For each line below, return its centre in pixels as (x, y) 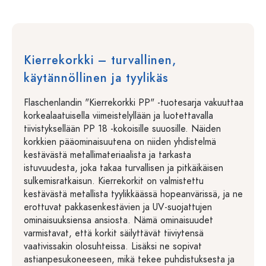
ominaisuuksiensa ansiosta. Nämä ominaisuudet (118, 220)
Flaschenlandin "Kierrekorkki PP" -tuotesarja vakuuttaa (134, 103)
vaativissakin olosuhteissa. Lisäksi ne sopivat (113, 246)
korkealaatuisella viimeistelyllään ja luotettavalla (118, 116)
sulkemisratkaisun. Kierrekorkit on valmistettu (114, 181)
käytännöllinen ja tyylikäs (96, 78)
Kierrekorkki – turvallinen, (100, 60)
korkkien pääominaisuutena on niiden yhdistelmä (120, 142)
